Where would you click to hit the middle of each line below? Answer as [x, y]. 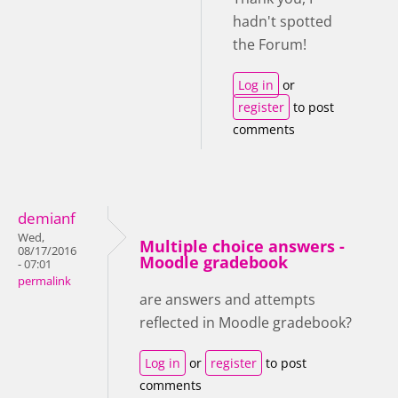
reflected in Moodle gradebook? [246, 323]
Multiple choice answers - [242, 247]
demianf [47, 219]
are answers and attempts [227, 300]
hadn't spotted [283, 22]
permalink [44, 282]
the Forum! [270, 45]
